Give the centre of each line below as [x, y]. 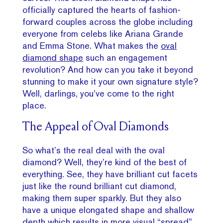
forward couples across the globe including [108, 22]
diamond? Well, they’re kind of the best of [105, 162]
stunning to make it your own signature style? [111, 81]
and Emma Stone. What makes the [92, 46]
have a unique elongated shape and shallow [109, 210]
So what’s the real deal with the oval [94, 150]
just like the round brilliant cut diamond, [100, 186]
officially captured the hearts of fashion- [102, 10]
